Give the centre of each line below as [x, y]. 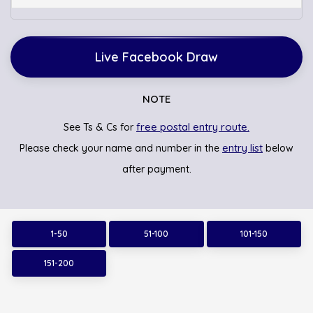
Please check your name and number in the [121, 148]
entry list [242, 148]
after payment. [156, 169]
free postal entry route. [193, 127]
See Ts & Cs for [100, 128]
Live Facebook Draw [156, 57]
